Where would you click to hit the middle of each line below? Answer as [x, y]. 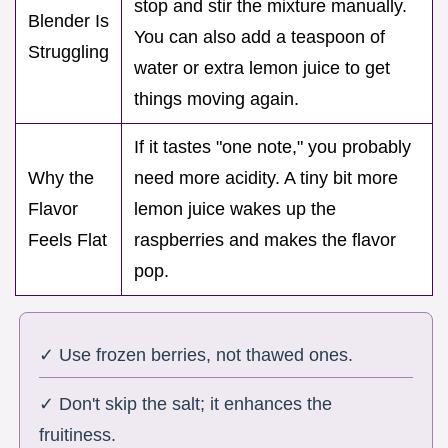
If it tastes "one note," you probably [272, 147]
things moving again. [216, 99]
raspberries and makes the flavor [265, 240]
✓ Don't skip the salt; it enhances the [186, 404]
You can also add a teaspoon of [259, 37]
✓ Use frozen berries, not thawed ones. [196, 355]
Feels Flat [67, 240]
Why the [61, 178]
